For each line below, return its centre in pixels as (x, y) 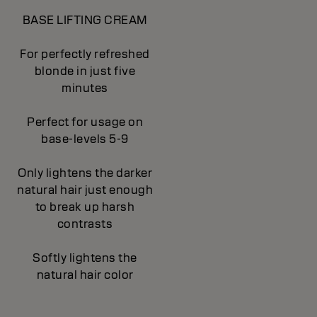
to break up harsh (85, 207)
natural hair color (85, 275)
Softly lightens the (85, 258)
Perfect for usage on (85, 122)
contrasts (85, 224)
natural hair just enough (85, 190)
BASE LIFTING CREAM (85, 20)
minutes (85, 88)
